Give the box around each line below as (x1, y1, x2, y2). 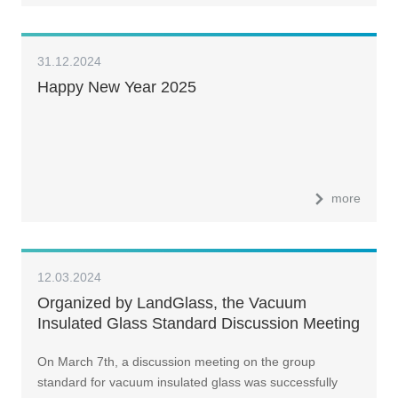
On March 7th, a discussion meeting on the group (36, 354, 315, 369)
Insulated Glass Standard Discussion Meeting (36, 314, 360, 333)
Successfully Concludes (36, 335, 206, 354)
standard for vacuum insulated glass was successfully (36, 374, 338, 389)
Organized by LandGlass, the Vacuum (36, 294, 306, 313)
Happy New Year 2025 (36, 77, 196, 96)
